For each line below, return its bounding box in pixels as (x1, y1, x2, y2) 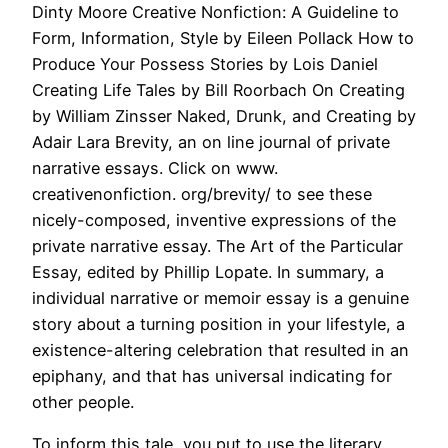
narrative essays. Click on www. (32, 157, 278, 178)
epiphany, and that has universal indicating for (32, 365, 392, 386)
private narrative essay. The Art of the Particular (32, 235, 403, 256)
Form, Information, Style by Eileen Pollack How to (32, 27, 414, 48)
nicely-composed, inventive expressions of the (32, 209, 396, 230)
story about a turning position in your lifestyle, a (32, 313, 405, 334)
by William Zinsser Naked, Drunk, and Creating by (32, 105, 416, 126)
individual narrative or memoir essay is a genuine (32, 287, 409, 308)
